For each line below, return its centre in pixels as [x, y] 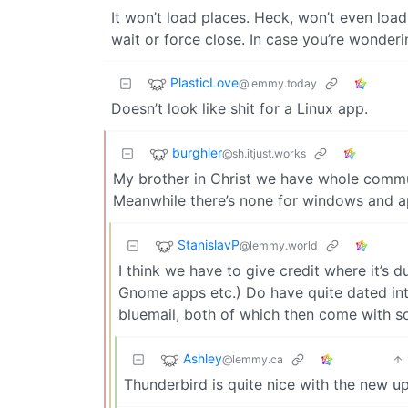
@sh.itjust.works [264, 154]
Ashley [203, 359]
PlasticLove [204, 83]
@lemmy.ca [253, 360]
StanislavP [209, 245]
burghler [197, 153]
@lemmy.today [278, 84]
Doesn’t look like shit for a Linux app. [240, 108]
